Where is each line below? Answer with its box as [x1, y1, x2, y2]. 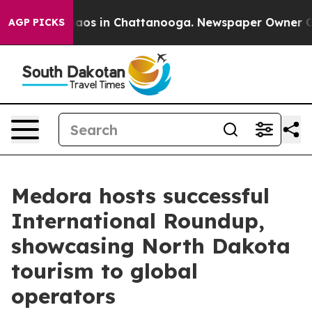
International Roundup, [11, 208, 265, 234]
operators [11, 283, 116, 309]
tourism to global [11, 258, 198, 284]
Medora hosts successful [11, 182, 270, 209]
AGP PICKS [8, 16, 65, 29]
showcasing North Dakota [11, 233, 290, 259]
